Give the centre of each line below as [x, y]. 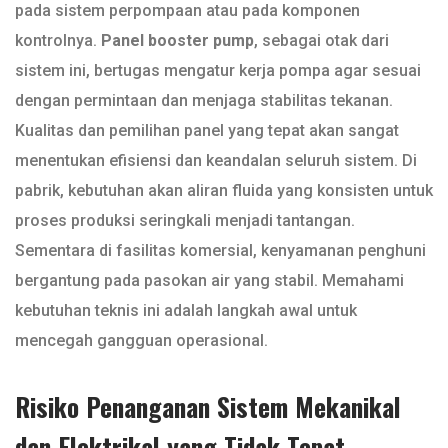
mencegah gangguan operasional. [141, 341]
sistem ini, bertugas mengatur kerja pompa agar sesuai [218, 71]
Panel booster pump [177, 41]
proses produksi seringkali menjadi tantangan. [185, 221]
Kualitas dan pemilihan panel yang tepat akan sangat [207, 131]
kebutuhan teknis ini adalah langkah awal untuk [186, 311]
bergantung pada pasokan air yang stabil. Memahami [209, 281]
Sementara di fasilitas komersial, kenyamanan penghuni [220, 251]
